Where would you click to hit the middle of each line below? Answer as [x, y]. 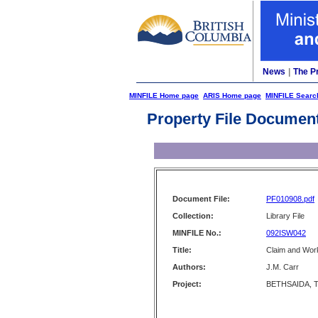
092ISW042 [286, 233]
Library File [285, 216]
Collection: [193, 216]
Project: [187, 284]
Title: [182, 250]
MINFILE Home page [164, 95]
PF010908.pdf [290, 199]
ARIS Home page [232, 95]
